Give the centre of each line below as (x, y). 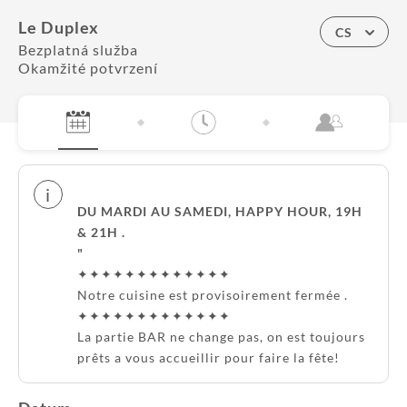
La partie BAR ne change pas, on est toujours (221, 337)
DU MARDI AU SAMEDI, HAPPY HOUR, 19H (220, 211)
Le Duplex (59, 27)
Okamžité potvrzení (88, 68)
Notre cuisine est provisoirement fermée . (213, 295)
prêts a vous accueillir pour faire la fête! (208, 357)
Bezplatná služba (78, 50)
